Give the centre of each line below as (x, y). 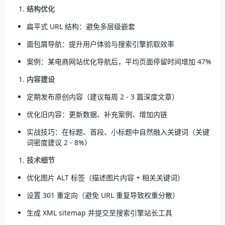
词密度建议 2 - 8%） (59, 142)
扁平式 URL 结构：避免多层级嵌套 (81, 26)
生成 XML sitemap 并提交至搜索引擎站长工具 (99, 212)
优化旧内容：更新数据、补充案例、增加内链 (97, 114)
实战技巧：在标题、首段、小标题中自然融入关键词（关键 (118, 132)
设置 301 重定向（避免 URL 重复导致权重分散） (103, 195)
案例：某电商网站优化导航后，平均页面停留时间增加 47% (119, 61)
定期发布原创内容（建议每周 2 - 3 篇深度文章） (102, 96)
